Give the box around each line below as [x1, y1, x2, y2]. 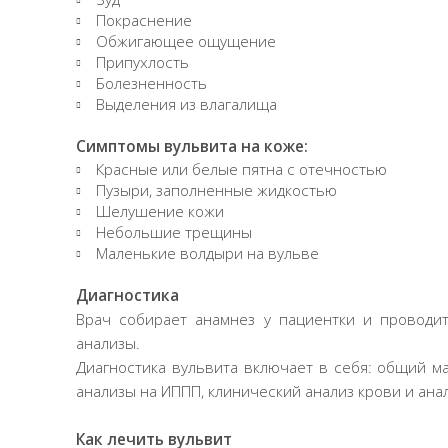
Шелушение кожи [96, 200, 224, 222]
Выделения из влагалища [96, 93, 277, 115]
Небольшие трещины [96, 221, 252, 243]
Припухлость [96, 51, 189, 73]
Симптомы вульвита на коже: [76, 135, 308, 157]
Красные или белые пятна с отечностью [96, 158, 387, 180]
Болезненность [96, 72, 207, 94]
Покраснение [96, 9, 192, 31]
